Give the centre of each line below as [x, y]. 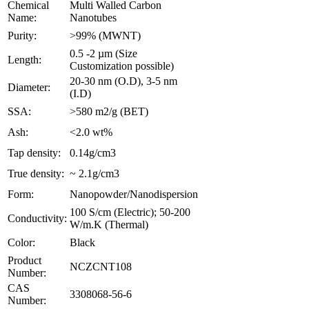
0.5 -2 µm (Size [103, 53]
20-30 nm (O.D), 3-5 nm [123, 81]
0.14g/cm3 [93, 152]
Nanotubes [93, 17]
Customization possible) [122, 66]
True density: [36, 173]
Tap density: [34, 152]
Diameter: [29, 87]
